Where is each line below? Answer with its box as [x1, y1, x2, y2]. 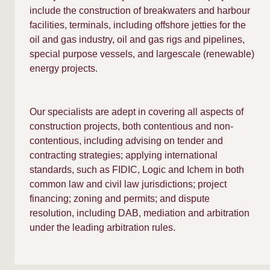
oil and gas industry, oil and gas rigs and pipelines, [30, 34, 245, 45]
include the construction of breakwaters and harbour [30, 5, 250, 16]
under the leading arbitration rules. [30, 222, 175, 233]
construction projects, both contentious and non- [30, 121, 233, 131]
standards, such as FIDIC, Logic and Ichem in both [30, 165, 244, 175]
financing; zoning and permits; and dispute [30, 193, 210, 204]
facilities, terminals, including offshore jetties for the [30, 20, 246, 30]
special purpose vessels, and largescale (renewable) [30, 49, 254, 59]
